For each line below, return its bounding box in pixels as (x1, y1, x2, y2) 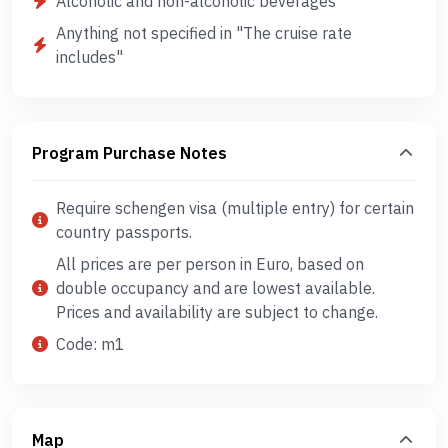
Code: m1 (56, 334, 125, 354)
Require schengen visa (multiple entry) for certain (56, 198, 414, 218)
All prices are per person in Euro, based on (56, 254, 364, 274)
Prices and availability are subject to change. (56, 302, 378, 322)
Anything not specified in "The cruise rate (56, 23, 352, 43)
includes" (56, 47, 123, 67)
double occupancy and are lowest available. (56, 278, 375, 298)
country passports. (56, 222, 192, 242)
